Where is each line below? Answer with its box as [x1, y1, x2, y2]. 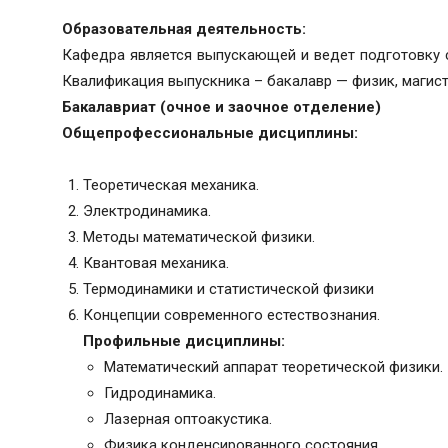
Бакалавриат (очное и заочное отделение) [62, 98, 381, 117]
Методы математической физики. [83, 228, 315, 247]
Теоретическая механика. [83, 176, 259, 195]
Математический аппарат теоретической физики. [104, 358, 443, 377]
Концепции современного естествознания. [83, 306, 380, 325]
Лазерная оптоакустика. [104, 410, 272, 429]
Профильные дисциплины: [83, 332, 285, 351]
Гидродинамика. [104, 384, 216, 403]
